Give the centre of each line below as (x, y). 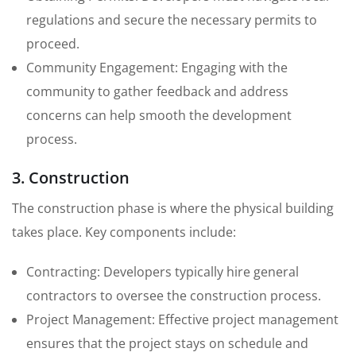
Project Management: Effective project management (182, 320)
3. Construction (71, 178)
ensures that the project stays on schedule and (167, 344)
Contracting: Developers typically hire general (163, 272)
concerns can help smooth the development (159, 116)
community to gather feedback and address (157, 92)
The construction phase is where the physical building (173, 209)
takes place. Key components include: (124, 232)
